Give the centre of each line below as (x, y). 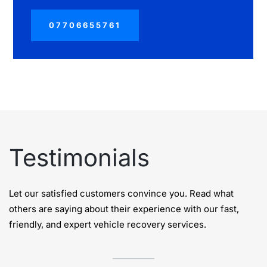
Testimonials (79, 157)
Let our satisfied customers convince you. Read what (121, 193)
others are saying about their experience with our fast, (124, 209)
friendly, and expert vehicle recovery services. (108, 224)
